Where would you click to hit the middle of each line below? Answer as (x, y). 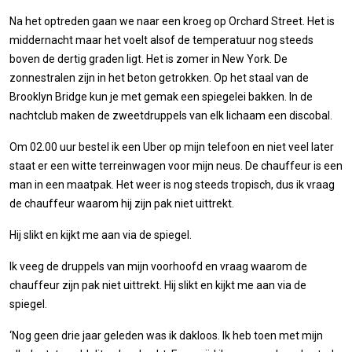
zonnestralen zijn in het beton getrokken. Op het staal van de (159, 77)
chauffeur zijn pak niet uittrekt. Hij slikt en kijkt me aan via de (158, 285)
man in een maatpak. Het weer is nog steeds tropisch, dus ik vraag (172, 184)
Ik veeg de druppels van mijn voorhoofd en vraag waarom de (158, 266)
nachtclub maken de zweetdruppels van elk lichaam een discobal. (171, 115)
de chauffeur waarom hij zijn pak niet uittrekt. (122, 203)
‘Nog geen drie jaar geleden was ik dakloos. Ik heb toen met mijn (166, 335)
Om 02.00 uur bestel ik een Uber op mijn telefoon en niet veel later (172, 147)
